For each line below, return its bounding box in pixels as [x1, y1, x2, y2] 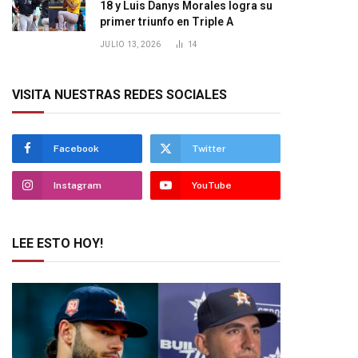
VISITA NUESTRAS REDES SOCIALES [12, 87, 227, 102]
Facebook [54, 143, 99, 154]
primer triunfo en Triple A [100, 15, 233, 28]
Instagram [54, 180, 101, 191]
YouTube [192, 180, 232, 191]
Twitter [192, 143, 226, 154]
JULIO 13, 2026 [100, 40, 161, 49]
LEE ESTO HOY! [12, 236, 103, 251]
